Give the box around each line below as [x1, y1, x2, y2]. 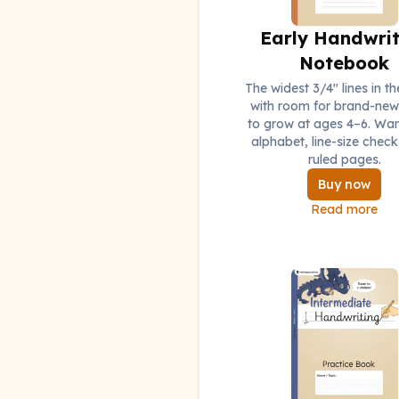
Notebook [299, 52, 390, 75]
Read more [311, 201, 379, 218]
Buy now [318, 176, 371, 193]
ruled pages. [307, 151, 381, 168]
